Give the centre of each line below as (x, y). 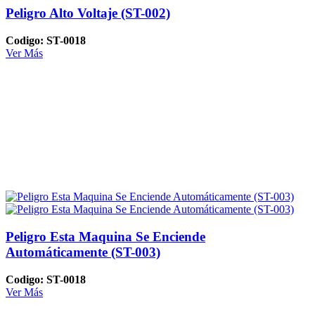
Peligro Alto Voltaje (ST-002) (88, 13)
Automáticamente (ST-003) (83, 252)
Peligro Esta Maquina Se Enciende (105, 237)
